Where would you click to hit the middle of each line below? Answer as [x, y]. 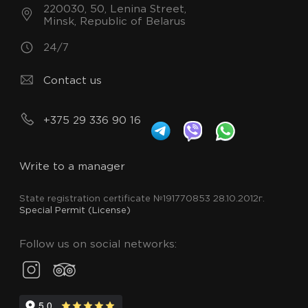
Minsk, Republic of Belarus [115, 21]
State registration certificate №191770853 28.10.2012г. [142, 199]
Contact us [73, 80]
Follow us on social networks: [98, 244]
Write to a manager [72, 166]
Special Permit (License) [75, 211]
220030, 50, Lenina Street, [115, 9]
